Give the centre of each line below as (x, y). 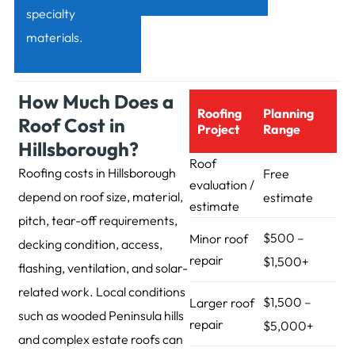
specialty (50, 14)
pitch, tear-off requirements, (98, 221)
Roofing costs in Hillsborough (97, 173)
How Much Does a (96, 102)
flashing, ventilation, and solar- (103, 268)
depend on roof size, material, (101, 197)
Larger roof (222, 303)
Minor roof (219, 239)
